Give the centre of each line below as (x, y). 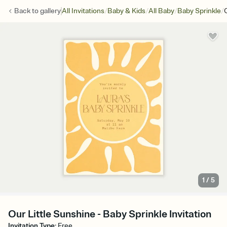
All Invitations (83, 11)
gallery (50, 11)
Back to (27, 11)
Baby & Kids (126, 11)
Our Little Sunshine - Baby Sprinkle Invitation (110, 214)
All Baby (161, 11)
